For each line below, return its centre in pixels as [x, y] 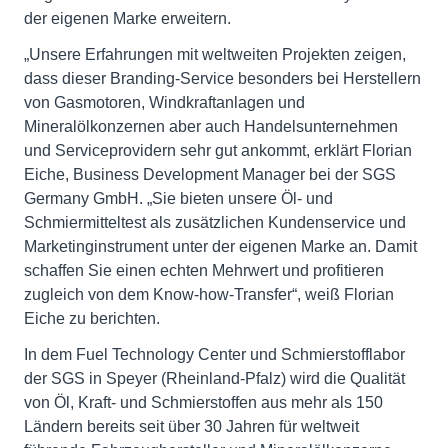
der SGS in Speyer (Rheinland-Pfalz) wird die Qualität [214, 378]
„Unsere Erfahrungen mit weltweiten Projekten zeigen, [215, 54]
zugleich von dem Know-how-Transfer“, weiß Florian [209, 294]
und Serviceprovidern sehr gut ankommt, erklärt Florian [218, 150]
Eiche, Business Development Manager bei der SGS [210, 174]
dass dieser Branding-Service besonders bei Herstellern [222, 78]
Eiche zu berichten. [92, 318]
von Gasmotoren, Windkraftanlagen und [164, 102]
